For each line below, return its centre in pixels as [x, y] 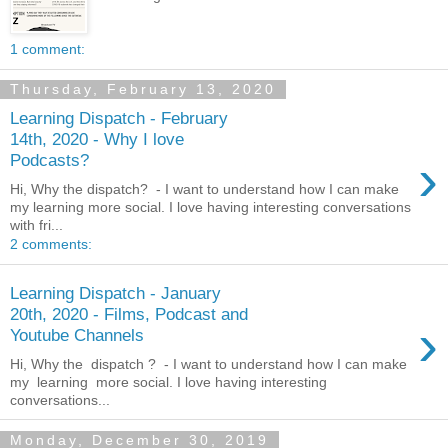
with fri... [36, 224]
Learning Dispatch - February [119, 118]
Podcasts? [49, 160]
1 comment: [47, 48]
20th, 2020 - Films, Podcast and [129, 314]
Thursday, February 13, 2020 [143, 89]
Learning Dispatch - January [115, 293]
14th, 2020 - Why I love [97, 139]
